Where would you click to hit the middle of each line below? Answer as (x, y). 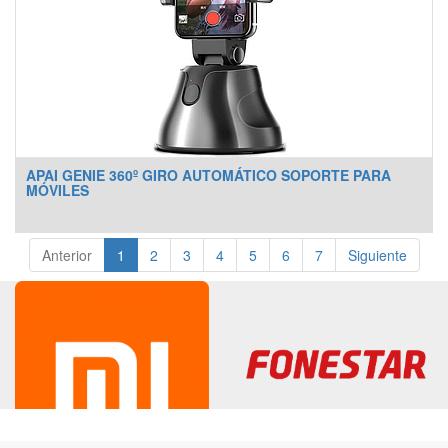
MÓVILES (57, 190)
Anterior (66, 255)
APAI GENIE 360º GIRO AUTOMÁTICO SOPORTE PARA (208, 175)
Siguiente (377, 255)
